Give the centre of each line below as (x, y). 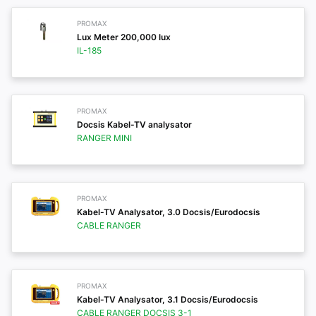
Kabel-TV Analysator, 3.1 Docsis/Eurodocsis (168, 299)
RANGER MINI (104, 138)
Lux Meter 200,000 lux (124, 37)
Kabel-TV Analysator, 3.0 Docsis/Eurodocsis (169, 212)
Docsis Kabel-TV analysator (134, 124)
